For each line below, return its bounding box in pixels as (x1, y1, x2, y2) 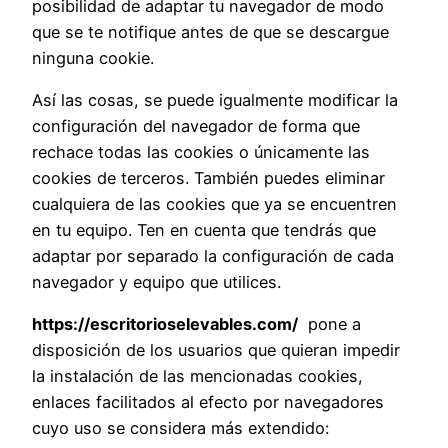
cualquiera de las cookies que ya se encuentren (32, 194, 397, 215)
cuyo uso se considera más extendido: (32, 418, 329, 439)
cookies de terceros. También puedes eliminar (32, 168, 385, 189)
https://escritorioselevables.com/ (32, 314, 298, 335)
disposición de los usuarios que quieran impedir (32, 340, 400, 361)
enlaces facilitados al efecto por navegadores (32, 392, 384, 413)
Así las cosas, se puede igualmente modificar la (32, 90, 398, 111)
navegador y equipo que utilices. (32, 272, 281, 293)
